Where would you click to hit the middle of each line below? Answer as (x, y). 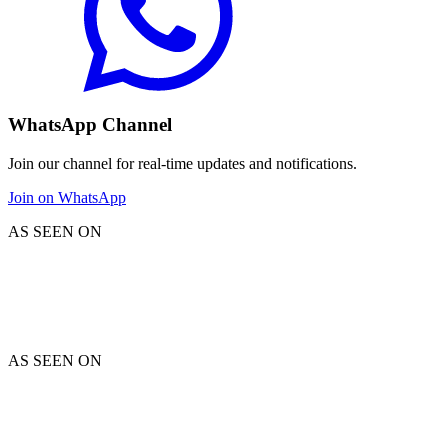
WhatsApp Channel (90, 125)
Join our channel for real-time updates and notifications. (182, 163)
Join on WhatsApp (67, 197)
